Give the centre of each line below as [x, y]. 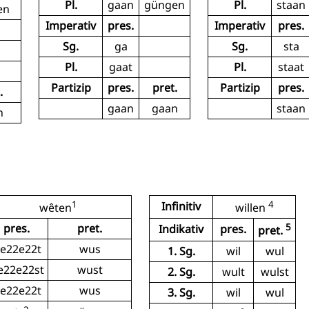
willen [251, 208]
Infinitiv [181, 206]
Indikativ [181, 229]
